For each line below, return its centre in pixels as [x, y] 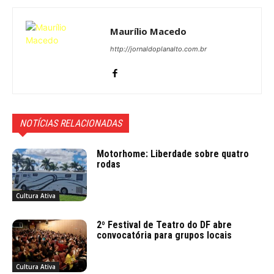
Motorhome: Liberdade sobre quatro [173, 154]
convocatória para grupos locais [165, 235]
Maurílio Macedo [148, 31]
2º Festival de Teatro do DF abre [165, 225]
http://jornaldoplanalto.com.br [158, 49]
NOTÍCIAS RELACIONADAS [71, 124]
